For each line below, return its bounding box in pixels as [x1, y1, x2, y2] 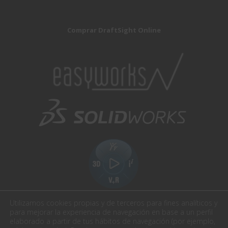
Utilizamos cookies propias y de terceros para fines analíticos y [10, 198, 217, 208]
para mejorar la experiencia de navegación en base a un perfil [10, 207, 213, 217]
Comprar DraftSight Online [67, 25, 161, 35]
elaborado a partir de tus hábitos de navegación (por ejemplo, [10, 216, 215, 226]
